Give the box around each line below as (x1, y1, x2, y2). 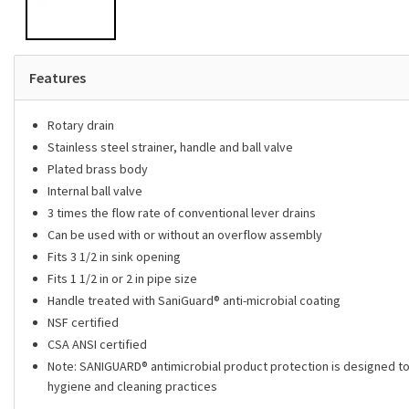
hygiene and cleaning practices (47, 378, 217, 394)
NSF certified (47, 314, 119, 330)
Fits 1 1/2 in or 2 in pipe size (47, 270, 197, 287)
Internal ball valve (47, 183, 142, 199)
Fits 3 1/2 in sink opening (47, 248, 181, 265)
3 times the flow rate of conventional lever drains (47, 204, 316, 221)
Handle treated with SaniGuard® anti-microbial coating (47, 292, 341, 309)
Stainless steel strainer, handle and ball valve (47, 139, 293, 155)
